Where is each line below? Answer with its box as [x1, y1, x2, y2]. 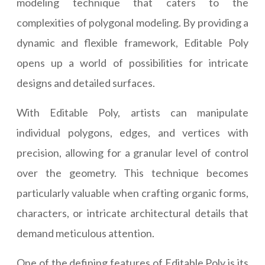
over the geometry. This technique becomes [17, 166, 248, 180]
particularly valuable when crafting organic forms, [17, 186, 248, 200]
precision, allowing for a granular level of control [17, 146, 248, 160]
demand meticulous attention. [17, 227, 154, 240]
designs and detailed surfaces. [17, 76, 155, 90]
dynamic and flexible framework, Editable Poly [17, 36, 248, 50]
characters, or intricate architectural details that [17, 206, 248, 220]
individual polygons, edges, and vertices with [17, 126, 248, 140]
